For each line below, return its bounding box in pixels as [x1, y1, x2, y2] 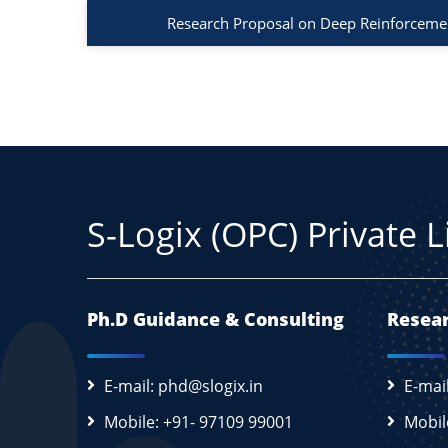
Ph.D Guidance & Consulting [87, 306, 344, 331]
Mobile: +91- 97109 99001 [104, 410, 293, 433]
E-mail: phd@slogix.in [104, 374, 263, 397]
